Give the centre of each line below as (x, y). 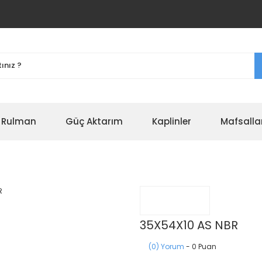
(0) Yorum (166, 247)
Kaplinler (172, 121)
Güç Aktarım (94, 121)
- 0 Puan (200, 247)
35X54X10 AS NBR (189, 225)
